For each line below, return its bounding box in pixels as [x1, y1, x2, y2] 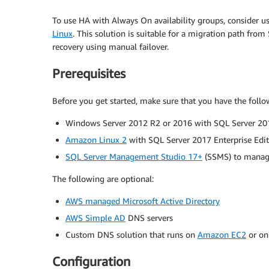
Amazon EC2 [198, 229, 246, 240]
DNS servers [125, 212, 173, 223]
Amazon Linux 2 [65, 134, 127, 145]
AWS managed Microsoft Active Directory [65, 195, 220, 206]
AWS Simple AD [65, 212, 125, 223]
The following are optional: [52, 173, 154, 184]
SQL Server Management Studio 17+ [65, 151, 202, 162]
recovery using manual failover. [52, 41, 169, 52]
